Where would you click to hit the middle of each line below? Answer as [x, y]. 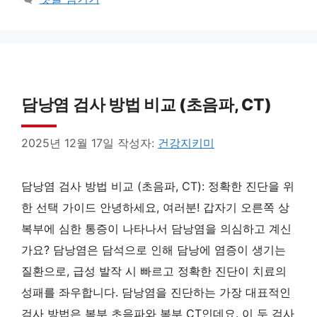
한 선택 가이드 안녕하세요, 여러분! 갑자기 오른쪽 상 [155, 207]
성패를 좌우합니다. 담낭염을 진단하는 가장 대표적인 [156, 292]
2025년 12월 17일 [68, 143]
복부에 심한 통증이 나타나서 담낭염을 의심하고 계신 [156, 229]
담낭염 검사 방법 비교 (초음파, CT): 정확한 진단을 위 [158, 186]
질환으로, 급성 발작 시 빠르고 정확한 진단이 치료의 [154, 271]
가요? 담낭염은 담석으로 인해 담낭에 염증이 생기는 [154, 250]
